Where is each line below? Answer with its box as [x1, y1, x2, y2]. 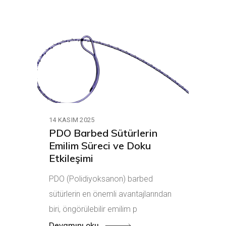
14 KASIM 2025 [49, 116, 95, 124]
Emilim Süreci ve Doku [49, 139, 151, 152]
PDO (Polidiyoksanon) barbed [49, 174, 153, 184]
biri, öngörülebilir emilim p [49, 204, 137, 214]
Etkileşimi [49, 152, 93, 165]
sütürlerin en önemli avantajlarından [49, 189, 172, 199]
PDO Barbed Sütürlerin [49, 127, 157, 140]
